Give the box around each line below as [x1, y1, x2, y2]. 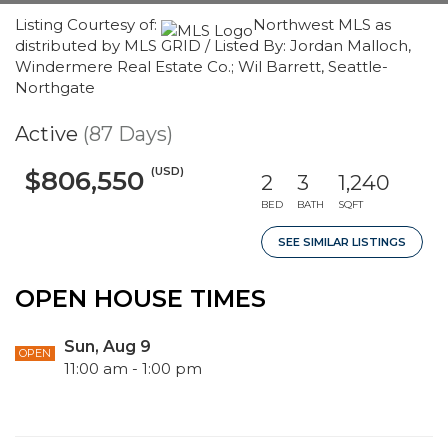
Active [15, 122, 78, 146]
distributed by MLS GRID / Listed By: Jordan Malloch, [15, 36, 411, 55]
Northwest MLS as [253, 15, 391, 34]
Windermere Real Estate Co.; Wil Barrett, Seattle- [15, 57, 388, 76]
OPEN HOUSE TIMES [15, 284, 266, 313]
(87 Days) [83, 122, 173, 146]
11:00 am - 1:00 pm [64, 359, 202, 378]
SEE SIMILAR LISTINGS [278, 235, 406, 249]
